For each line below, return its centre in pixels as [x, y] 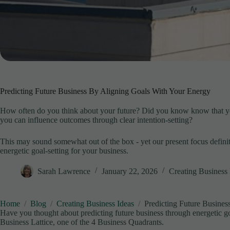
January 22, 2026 [130, 171]
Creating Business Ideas [95, 203]
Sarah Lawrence [64, 171]
